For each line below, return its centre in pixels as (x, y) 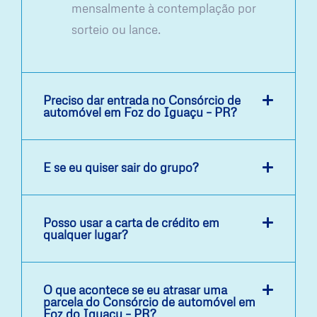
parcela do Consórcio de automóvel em (149, 301)
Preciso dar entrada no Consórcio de (142, 100)
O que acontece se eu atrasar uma (135, 289)
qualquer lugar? (85, 234)
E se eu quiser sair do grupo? (121, 167)
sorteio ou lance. (116, 30)
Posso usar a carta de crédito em (131, 222)
